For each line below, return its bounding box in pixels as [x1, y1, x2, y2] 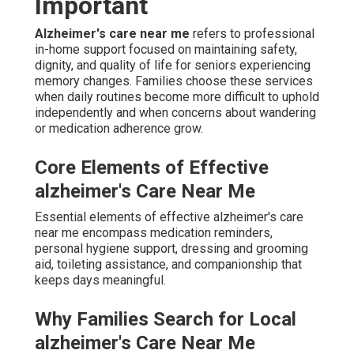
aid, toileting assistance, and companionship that [35, 256, 302, 272]
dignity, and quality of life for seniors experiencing [35, 57, 311, 73]
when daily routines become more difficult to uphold [35, 88, 319, 104]
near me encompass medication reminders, [35, 224, 273, 240]
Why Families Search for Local [35, 307, 296, 330]
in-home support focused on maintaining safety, [35, 41, 297, 57]
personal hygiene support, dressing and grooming [35, 240, 308, 256]
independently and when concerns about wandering [35, 104, 316, 120]
